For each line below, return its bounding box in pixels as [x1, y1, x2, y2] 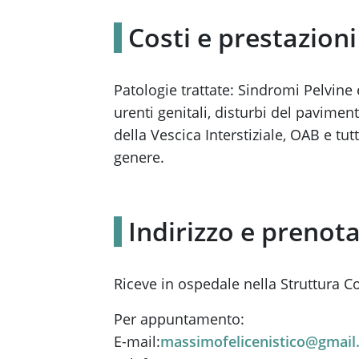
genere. [114, 147, 164, 167]
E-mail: [114, 332, 160, 351]
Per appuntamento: [114, 309, 244, 329]
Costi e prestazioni [128, 20, 357, 54]
